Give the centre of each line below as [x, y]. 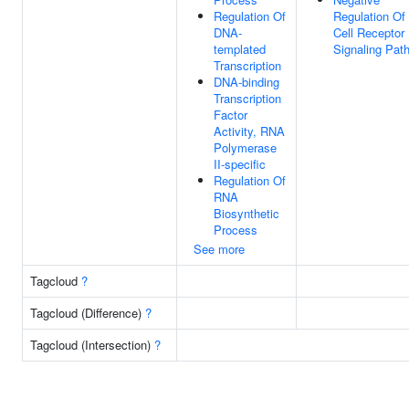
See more [219, 249]
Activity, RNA [249, 131]
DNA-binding [246, 82]
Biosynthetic [246, 213]
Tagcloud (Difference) [88, 313]
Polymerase [245, 147]
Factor [231, 115]
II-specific [240, 164]
